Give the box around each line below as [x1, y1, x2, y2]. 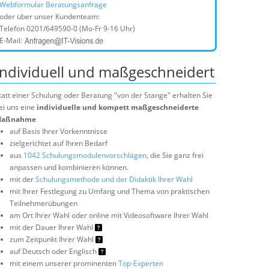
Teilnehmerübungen [10, 198, 77, 208]
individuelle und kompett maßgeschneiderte [37, 102, 199, 112]
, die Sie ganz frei [147, 150, 204, 160]
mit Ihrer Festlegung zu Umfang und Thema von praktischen [10, 186, 210, 196]
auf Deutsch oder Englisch [10, 246, 98, 256]
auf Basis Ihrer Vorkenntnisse [10, 126, 107, 136]
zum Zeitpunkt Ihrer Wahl [10, 234, 95, 244]
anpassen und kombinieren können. [10, 162, 128, 172]
